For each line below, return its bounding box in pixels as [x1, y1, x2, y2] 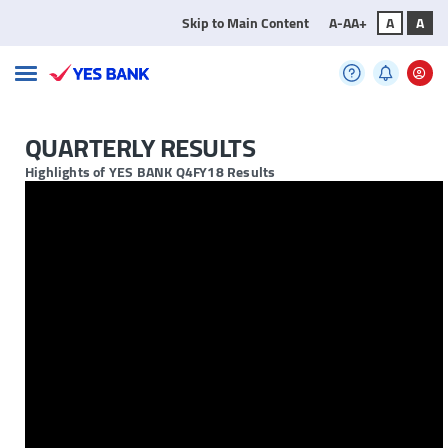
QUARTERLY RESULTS [25, 123, 256, 173]
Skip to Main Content [181, 10, 309, 36]
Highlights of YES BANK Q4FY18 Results [25, 159, 276, 186]
